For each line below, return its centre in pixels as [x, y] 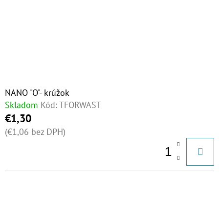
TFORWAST [80, 105]
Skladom [22, 105]
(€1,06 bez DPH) [35, 132]
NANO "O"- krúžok [37, 93]
